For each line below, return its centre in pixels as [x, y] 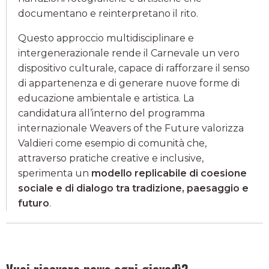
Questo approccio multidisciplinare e [106, 38]
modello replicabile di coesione [169, 173]
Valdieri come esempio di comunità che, [112, 143]
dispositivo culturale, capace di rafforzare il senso [134, 68]
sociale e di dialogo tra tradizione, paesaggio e [133, 188]
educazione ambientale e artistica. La [106, 98]
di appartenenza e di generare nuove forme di [129, 83]
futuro [34, 203]
